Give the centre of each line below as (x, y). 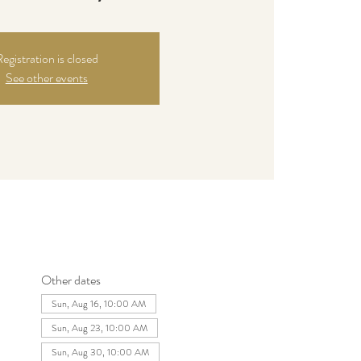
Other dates (71, 280)
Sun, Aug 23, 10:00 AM (99, 328)
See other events (46, 78)
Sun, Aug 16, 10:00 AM (98, 304)
